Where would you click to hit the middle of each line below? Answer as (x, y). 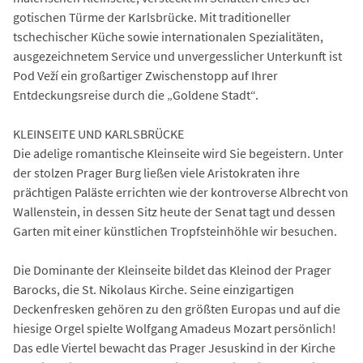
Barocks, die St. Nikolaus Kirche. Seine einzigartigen (154, 290)
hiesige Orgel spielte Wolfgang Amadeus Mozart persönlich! (175, 329)
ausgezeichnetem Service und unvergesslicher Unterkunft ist (177, 56)
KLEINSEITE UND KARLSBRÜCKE (98, 134)
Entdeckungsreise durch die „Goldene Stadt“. (136, 95)
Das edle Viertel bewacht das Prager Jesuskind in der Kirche (174, 348)
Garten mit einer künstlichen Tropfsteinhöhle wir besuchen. (175, 231)
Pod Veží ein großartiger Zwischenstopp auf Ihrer (145, 76)
